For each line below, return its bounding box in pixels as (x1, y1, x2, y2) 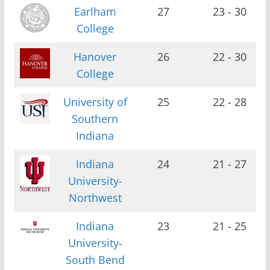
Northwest (68, 190, 122, 205)
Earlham (74, 4, 116, 19)
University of (63, 94, 127, 109)
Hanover (74, 49, 117, 64)
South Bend (65, 252, 125, 267)
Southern (72, 111, 119, 126)
